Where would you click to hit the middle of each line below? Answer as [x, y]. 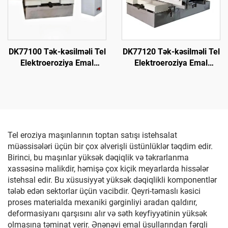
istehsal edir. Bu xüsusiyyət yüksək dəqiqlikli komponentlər [112, 180]
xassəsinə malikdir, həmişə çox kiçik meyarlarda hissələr [108, 169]
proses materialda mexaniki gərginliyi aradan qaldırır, [102, 202]
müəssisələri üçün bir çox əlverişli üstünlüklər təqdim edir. [110, 146]
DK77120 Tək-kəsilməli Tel [171, 52]
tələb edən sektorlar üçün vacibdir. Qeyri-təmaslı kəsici [104, 191]
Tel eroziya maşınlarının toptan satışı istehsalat [92, 135]
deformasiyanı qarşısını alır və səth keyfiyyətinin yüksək [107, 213]
